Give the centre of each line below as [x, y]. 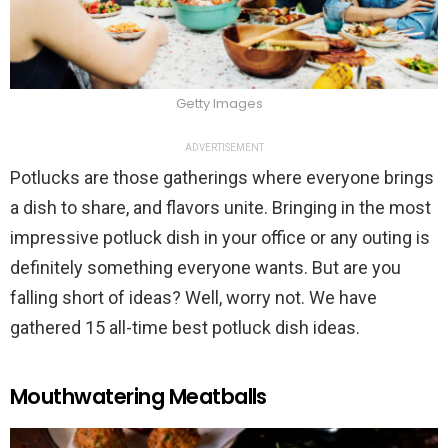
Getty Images [219, 103]
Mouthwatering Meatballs [138, 396]
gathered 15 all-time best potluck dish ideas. [187, 327]
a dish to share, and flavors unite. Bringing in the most [220, 207]
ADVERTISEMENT [224, 147]
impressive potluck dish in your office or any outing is [220, 237]
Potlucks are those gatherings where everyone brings [222, 177]
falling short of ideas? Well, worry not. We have [193, 297]
